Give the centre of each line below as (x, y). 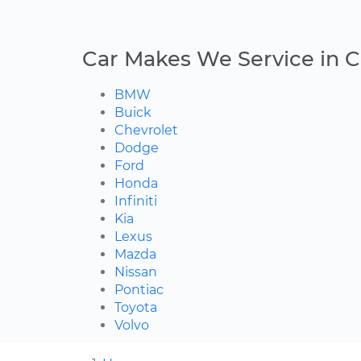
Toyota (136, 308)
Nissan (136, 272)
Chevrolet (146, 131)
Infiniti (136, 201)
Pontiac (139, 290)
